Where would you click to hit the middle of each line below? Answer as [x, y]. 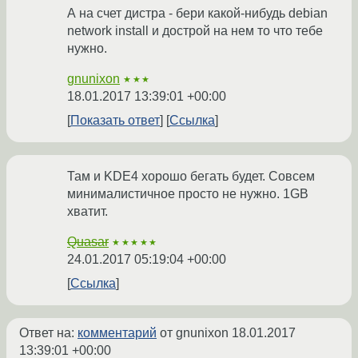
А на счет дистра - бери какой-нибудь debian [197, 14]
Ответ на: [48, 333]
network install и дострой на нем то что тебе [195, 31]
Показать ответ [115, 121]
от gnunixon [194, 333]
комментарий [117, 333]
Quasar [88, 242]
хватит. [88, 212]
